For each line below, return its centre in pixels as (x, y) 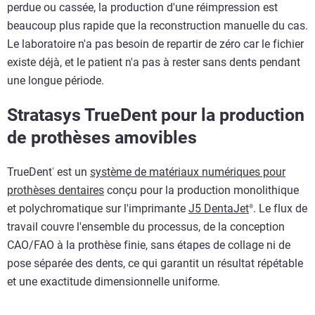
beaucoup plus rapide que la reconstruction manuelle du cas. (157, 25)
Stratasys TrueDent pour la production (156, 115)
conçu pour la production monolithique (201, 190)
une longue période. (56, 80)
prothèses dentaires (56, 190)
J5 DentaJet (219, 208)
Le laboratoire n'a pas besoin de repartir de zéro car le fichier (155, 44)
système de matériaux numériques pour (188, 172)
